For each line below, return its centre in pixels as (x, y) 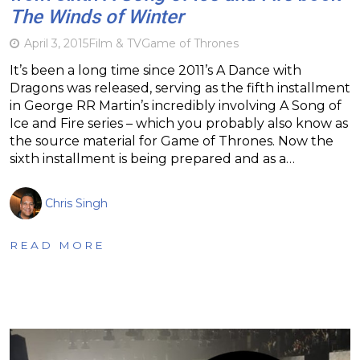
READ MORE (57, 245)
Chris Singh (76, 203)
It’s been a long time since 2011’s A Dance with (155, 70)
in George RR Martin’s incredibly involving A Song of (176, 105)
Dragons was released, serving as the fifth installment (180, 88)
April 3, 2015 (56, 43)
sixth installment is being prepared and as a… (152, 158)
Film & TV (115, 43)
